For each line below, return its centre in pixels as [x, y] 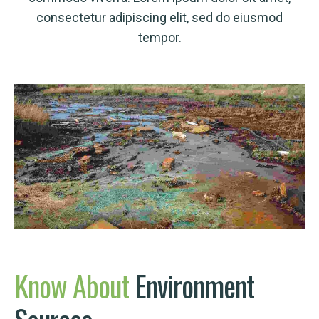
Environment [194, 286]
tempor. [159, 37]
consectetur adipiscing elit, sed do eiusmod [159, 17]
